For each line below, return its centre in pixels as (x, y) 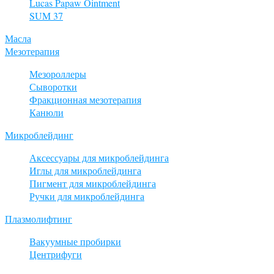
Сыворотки (53, 86)
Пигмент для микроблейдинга (93, 183)
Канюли (46, 112)
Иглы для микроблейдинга (85, 170)
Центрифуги (56, 254)
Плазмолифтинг (39, 218)
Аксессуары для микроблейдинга (99, 157)
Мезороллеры (58, 73)
